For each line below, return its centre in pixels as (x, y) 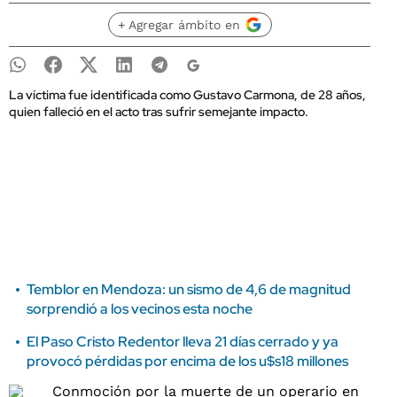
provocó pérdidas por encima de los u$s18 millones (187, 361)
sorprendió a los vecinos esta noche (140, 309)
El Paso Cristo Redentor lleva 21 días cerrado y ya (183, 342)
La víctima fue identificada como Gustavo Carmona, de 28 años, (187, 95)
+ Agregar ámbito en (179, 25)
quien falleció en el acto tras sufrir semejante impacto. (159, 112)
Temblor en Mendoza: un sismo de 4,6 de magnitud (189, 289)
